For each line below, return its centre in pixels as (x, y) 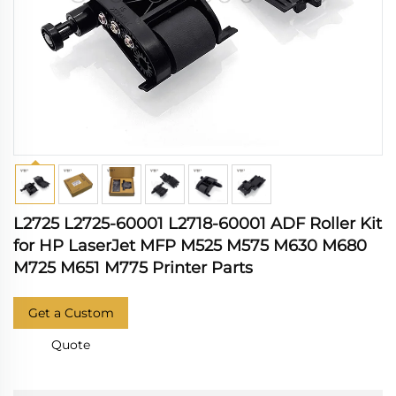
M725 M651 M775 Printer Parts (133, 268)
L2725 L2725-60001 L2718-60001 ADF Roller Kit (198, 224)
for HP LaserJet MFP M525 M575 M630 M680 (190, 246)
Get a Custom (71, 313)
